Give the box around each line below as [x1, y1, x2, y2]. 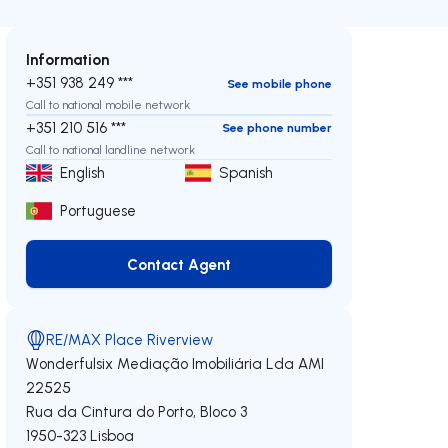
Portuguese [60, 201, 137, 220]
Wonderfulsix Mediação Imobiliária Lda [26, 354, 295, 373]
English [60, 163, 106, 182]
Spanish [219, 163, 274, 182]
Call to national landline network [26, 141, 196, 157]
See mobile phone [226, 75, 332, 91]
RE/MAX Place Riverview [46, 330, 214, 349]
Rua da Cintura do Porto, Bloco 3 [26, 402, 248, 421]
